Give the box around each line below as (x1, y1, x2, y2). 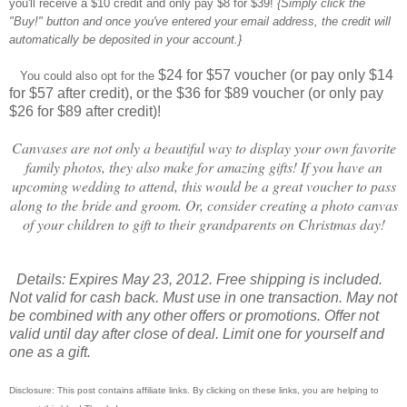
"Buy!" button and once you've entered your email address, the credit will (9, 15, 391, 29)
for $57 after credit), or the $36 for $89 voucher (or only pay (9, 85, 383, 102)
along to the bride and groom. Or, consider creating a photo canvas (9, 195, 398, 215)
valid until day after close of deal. (9, 326, 223, 342)
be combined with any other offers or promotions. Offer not (9, 308, 379, 324)
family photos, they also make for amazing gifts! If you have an (25, 157, 382, 177)
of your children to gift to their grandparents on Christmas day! (22, 214, 385, 234)
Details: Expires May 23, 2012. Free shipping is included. (16, 272, 382, 288)
